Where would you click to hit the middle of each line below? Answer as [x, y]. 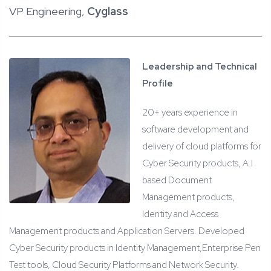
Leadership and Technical [200, 67]
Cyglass [108, 11]
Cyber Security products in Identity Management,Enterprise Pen [135, 248]
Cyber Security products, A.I [198, 164]
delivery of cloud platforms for [202, 147]
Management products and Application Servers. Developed [127, 231]
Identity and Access [180, 214]
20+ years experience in [190, 113]
